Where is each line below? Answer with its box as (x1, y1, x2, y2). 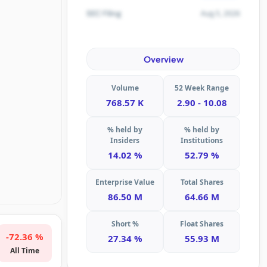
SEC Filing (86, 8, 121, 18)
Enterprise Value (95, 177, 154, 188)
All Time (10, 246, 39, 256)
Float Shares (180, 219, 223, 229)
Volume (111, 83, 139, 94)
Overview (143, 54, 184, 65)
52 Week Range (175, 83, 229, 94)
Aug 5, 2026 (201, 8, 240, 18)
